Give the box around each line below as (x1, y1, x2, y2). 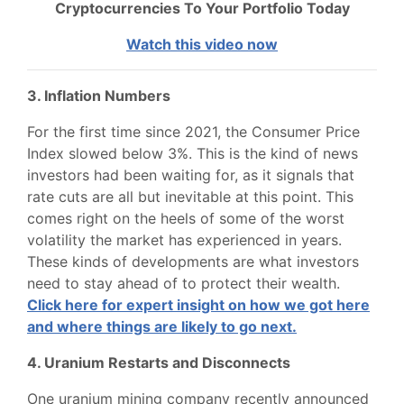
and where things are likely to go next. (27, 317, 297, 335)
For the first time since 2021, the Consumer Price (27, 123, 360, 141)
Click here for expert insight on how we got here (27, 296, 370, 314)
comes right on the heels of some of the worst (27, 209, 344, 227)
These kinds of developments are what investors (27, 252, 359, 271)
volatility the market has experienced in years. (27, 231, 342, 249)
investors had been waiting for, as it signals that (27, 166, 354, 184)
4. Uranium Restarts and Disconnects (27, 353, 290, 372)
